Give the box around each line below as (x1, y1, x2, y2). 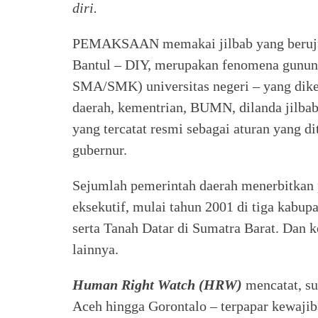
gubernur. (72, 141, 127, 158)
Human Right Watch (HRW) (72, 276, 242, 292)
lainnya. (72, 241, 119, 257)
